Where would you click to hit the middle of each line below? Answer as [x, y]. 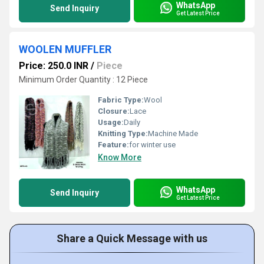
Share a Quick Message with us [132, 238]
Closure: [114, 111]
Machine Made [173, 133]
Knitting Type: [123, 133]
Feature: [113, 145]
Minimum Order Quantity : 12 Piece [83, 80]
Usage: [111, 122]
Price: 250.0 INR [54, 66]
